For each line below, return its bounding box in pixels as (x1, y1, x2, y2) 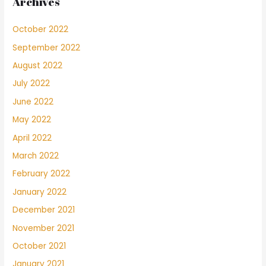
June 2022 (12, 96, 54, 107)
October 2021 (12, 240, 66, 252)
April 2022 (12, 132, 52, 144)
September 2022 (12, 42, 81, 53)
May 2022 (12, 114, 52, 126)
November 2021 (12, 222, 75, 234)
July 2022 (12, 78, 50, 90)
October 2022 (12, 24, 69, 36)
